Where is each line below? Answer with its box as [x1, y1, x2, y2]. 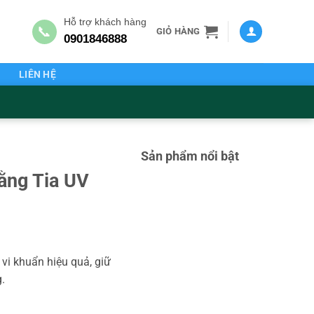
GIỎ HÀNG [156, 26, 200, 36]
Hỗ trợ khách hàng [63, 17, 146, 27]
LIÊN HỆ [19, 69, 57, 81]
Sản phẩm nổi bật [141, 148, 239, 163]
